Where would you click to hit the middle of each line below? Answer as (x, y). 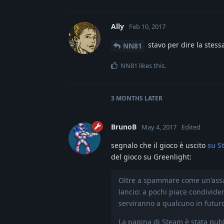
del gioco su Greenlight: (151, 157)
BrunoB (124, 127)
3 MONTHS (127, 98)
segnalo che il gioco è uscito (159, 145)
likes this (151, 66)
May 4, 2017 (159, 127)
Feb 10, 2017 (147, 27)
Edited (191, 127)
